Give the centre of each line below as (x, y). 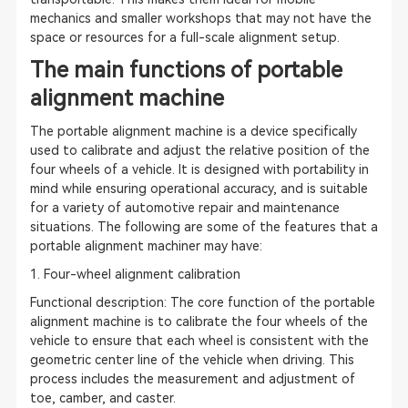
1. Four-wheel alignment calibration (135, 274)
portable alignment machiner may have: (146, 246)
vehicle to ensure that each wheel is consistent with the (199, 341)
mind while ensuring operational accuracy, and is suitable (199, 189)
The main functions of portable (186, 70)
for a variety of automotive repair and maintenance (184, 208)
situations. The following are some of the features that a (204, 227)
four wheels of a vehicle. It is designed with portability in (199, 169)
